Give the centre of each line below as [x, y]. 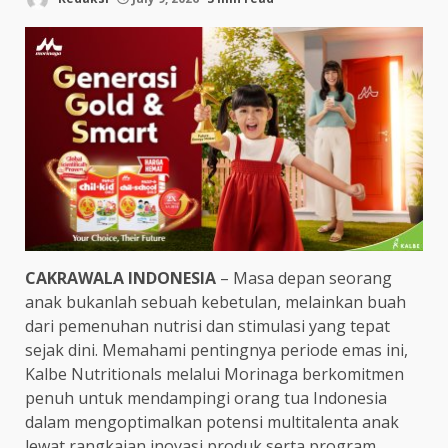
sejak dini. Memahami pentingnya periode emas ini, [216, 349]
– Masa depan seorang [304, 277]
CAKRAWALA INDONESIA [120, 277]
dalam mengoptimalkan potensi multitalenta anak [212, 421]
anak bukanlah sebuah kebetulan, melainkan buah [215, 301]
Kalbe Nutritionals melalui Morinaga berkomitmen [214, 373]
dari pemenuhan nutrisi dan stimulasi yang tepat [207, 325]
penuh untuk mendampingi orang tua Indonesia [206, 397]
